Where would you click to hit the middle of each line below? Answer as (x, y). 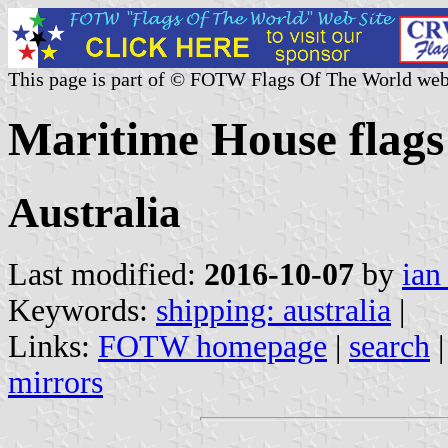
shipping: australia (273, 310)
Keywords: (82, 310)
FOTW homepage (212, 346)
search (389, 346)
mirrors (55, 382)
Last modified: (106, 274)
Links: (53, 346)
